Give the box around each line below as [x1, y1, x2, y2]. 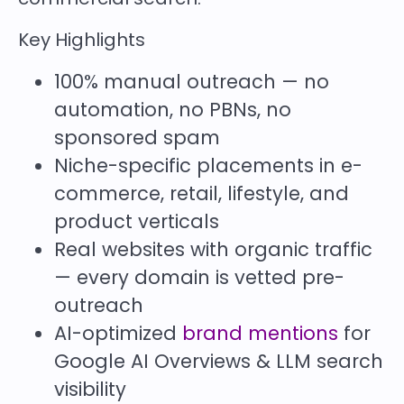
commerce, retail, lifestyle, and [54, 179, 349, 207]
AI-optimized [54, 319, 182, 346]
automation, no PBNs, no [54, 96, 291, 123]
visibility [54, 375, 126, 402]
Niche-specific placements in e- [54, 151, 363, 179]
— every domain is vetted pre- [54, 263, 344, 290]
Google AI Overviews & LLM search [54, 347, 383, 374]
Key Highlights [18, 26, 145, 52]
